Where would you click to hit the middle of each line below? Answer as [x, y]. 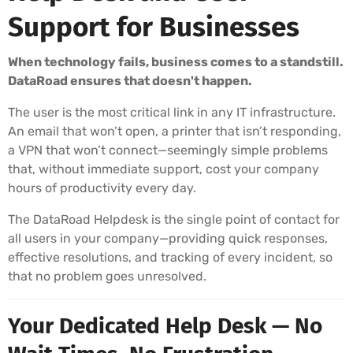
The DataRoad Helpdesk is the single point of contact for [174, 219]
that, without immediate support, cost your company [163, 169]
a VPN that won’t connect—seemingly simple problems [168, 150]
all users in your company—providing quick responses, [168, 238]
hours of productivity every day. [102, 188]
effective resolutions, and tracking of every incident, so [170, 257]
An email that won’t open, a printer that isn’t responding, [175, 131]
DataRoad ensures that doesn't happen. [130, 80]
